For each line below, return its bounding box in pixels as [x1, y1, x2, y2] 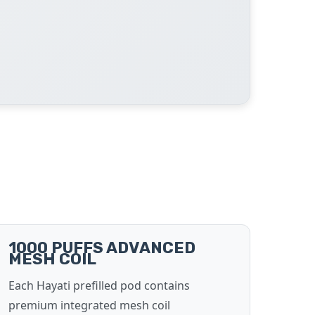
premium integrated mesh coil [8, 297, 170, 313]
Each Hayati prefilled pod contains [8, 278, 190, 293]
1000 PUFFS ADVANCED [8, 238, 195, 257]
